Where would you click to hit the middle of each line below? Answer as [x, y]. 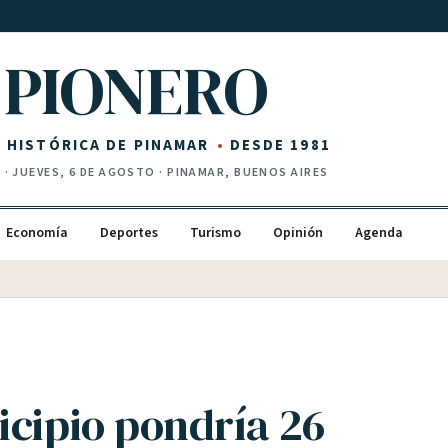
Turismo [215, 233]
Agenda [379, 233]
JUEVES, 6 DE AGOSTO [84, 172]
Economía [37, 233]
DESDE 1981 [280, 145]
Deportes [129, 233]
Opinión [298, 233]
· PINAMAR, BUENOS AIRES [242, 172]
